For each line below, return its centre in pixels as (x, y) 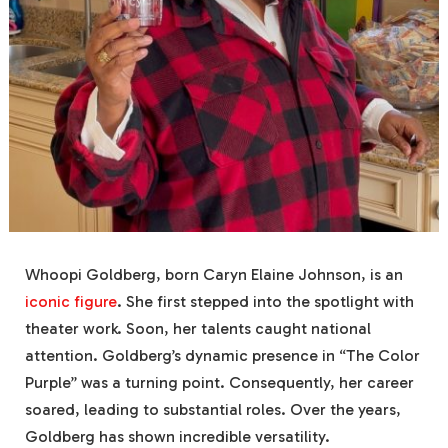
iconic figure (71, 302)
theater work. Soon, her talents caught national (198, 329)
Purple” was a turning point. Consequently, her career (219, 383)
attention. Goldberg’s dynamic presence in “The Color (222, 356)
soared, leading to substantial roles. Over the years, (213, 410)
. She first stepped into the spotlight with (265, 302)
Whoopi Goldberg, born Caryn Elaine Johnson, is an (214, 275)
